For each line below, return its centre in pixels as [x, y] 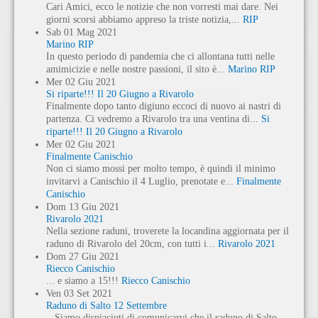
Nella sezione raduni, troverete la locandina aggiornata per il [168, 231]
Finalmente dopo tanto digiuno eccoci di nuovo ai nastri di [164, 106]
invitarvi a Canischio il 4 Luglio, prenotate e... [141, 181]
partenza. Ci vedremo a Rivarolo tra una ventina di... [154, 119]
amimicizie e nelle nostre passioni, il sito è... [137, 69]
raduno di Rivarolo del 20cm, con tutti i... [132, 243]
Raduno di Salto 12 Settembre [106, 305]
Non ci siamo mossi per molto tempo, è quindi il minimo [161, 168]
